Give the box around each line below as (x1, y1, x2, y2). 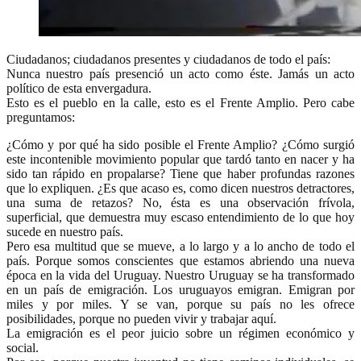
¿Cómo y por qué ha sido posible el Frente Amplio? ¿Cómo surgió (6, 137, 355, 151)
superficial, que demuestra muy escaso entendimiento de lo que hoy (6, 210, 355, 224)
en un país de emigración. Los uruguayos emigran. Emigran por (6, 282, 355, 297)
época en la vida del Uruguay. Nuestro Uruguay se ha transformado (6, 268, 355, 282)
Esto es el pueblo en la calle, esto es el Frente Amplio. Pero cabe (6, 95, 355, 110)
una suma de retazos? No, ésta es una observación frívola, (6, 195, 355, 210)
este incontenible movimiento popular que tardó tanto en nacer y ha (6, 151, 355, 166)
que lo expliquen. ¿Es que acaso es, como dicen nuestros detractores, (6, 180, 355, 195)
